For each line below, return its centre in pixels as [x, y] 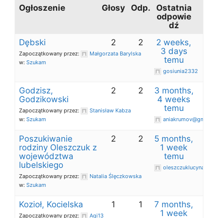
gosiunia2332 [180, 71]
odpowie [174, 17]
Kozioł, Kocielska [51, 204]
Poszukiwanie [46, 139]
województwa [46, 156]
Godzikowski [44, 99]
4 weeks [174, 99]
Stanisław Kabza [110, 110]
